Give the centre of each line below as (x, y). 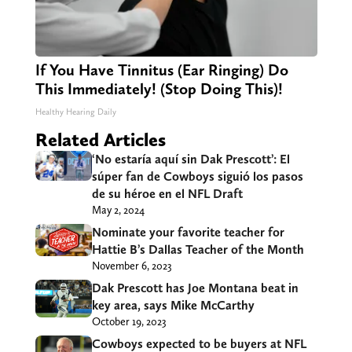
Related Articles (100, 140)
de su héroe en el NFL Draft (167, 194)
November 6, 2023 (132, 266)
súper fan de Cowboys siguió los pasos (197, 177)
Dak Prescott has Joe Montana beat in (195, 288)
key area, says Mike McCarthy (173, 306)
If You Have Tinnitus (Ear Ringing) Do (161, 70)
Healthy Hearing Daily (75, 112)
